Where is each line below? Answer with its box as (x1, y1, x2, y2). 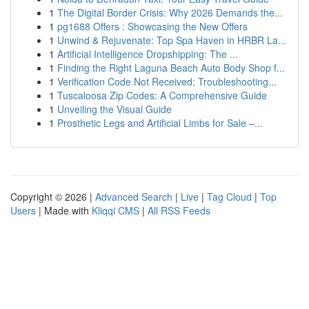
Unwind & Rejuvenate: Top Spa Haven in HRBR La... (57, 33, 286, 47)
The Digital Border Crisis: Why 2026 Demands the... (57, 6, 283, 19)
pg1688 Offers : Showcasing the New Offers (57, 19, 248, 33)
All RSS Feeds (148, 203, 210, 217)
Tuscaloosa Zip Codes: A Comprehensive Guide (57, 88, 267, 102)
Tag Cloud (207, 190, 252, 203)
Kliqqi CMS (92, 203, 139, 217)
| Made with (36, 203, 92, 217)
